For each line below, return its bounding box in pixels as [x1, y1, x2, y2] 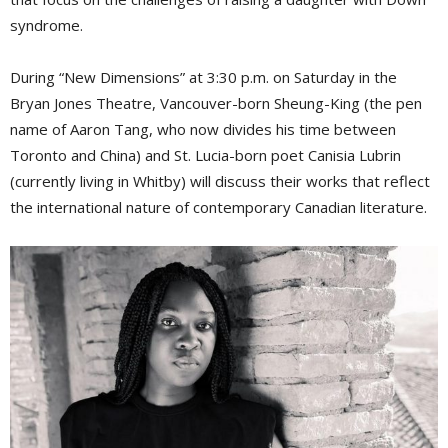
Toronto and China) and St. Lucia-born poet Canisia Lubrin [10, 145, 401, 166]
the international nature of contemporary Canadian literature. [10, 197, 427, 218]
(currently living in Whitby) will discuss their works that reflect [10, 171, 430, 192]
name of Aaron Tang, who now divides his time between [10, 119, 396, 140]
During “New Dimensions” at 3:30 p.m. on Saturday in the [10, 67, 397, 88]
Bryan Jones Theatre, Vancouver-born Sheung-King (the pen [10, 93, 422, 114]
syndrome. [10, 15, 83, 36]
